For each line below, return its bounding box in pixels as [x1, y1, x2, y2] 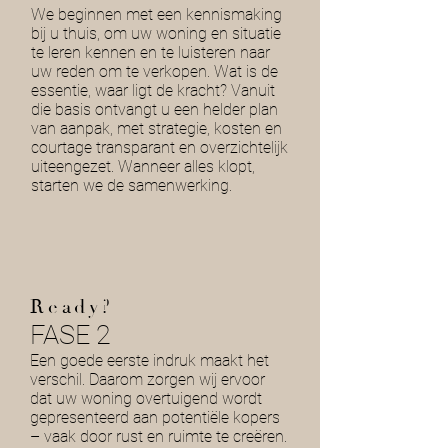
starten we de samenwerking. [31, 176, 232, 195]
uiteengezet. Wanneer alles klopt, [31, 157, 255, 176]
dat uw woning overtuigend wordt [30, 389, 262, 408]
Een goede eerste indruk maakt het [30, 351, 269, 370]
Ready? [30, 295, 114, 319]
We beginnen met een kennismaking [31, 5, 282, 24]
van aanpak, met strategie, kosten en [31, 119, 282, 138]
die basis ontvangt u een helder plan [31, 100, 278, 119]
